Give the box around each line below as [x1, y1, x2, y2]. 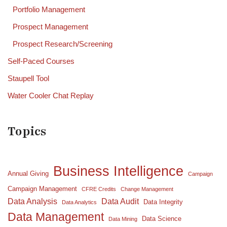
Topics [8, 123, 46, 140]
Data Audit [101, 197, 139, 206]
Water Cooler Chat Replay [8, 91, 94, 100]
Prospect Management [13, 22, 88, 31]
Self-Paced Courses [8, 57, 74, 66]
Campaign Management [8, 185, 77, 193]
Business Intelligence [53, 164, 183, 179]
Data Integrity [143, 198, 183, 206]
